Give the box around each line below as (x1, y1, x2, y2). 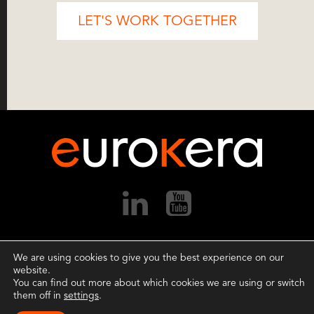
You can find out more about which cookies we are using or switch (13, 277, 305, 289)
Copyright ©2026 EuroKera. (51, 252, 179, 264)
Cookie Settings (184, 265, 254, 278)
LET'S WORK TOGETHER (77, 12, 237, 30)
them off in (13, 289, 64, 301)
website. (13, 264, 50, 276)
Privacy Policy (119, 265, 179, 278)
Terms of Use (57, 265, 114, 278)
